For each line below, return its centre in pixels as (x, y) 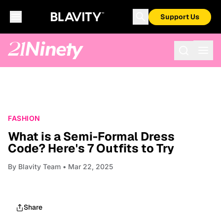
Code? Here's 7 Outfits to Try (91, 148)
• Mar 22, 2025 (87, 166)
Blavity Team (39, 166)
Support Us (180, 17)
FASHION (24, 118)
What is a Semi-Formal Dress (91, 136)
